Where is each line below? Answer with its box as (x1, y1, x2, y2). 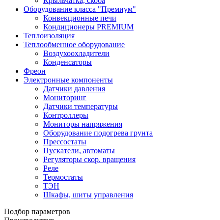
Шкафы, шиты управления (43, 191, 133, 199)
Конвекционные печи (43, 14, 116, 23)
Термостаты (43, 173, 83, 182)
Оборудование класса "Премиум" (24, 5, 136, 14)
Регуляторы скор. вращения (43, 155, 136, 164)
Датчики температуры (43, 102, 118, 111)
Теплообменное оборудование (24, 40, 125, 49)
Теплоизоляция (24, 31, 75, 40)
